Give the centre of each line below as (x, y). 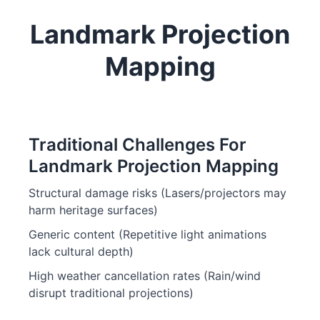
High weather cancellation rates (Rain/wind (145, 276)
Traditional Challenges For (137, 145)
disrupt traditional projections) (111, 293)
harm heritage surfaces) (93, 210)
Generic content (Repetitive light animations (147, 234)
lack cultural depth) (81, 251)
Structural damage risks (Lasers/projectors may (157, 193)
